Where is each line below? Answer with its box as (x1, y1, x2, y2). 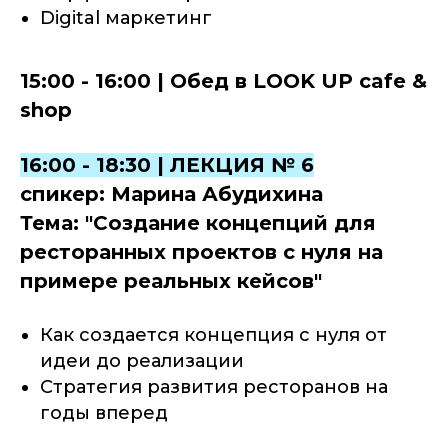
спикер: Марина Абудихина (20, 182, 323, 207)
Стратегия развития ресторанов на (40, 376, 388, 399)
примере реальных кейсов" (20, 269, 322, 294)
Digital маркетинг (40, 7, 212, 30)
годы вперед (40, 402, 168, 425)
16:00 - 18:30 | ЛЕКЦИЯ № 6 (20, 153, 314, 178)
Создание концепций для (93, 211, 376, 236)
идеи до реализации (40, 350, 244, 373)
